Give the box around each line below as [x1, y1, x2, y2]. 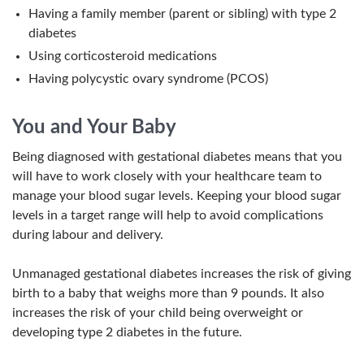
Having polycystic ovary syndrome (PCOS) [28, 72, 268, 85]
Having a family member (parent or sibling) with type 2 [28, 7, 336, 20]
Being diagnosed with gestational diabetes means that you [12, 150, 342, 163]
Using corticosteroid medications [28, 50, 217, 63]
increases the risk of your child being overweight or [12, 306, 303, 319]
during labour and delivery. [12, 228, 163, 241]
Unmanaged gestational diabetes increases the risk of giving [12, 267, 351, 280]
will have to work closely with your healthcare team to [12, 170, 322, 183]
